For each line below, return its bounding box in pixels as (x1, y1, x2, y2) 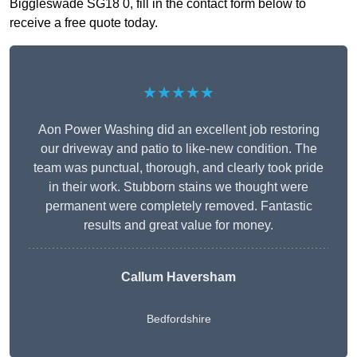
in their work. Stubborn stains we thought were (49, 180, 308, 194)
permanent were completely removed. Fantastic (45, 199, 312, 214)
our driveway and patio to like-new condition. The (40, 142, 317, 156)
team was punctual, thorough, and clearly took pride (33, 161, 324, 175)
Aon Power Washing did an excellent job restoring (37, 123, 320, 137)
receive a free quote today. (10, 16, 158, 30)
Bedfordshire (146, 312, 211, 326)
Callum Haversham (121, 270, 236, 284)
